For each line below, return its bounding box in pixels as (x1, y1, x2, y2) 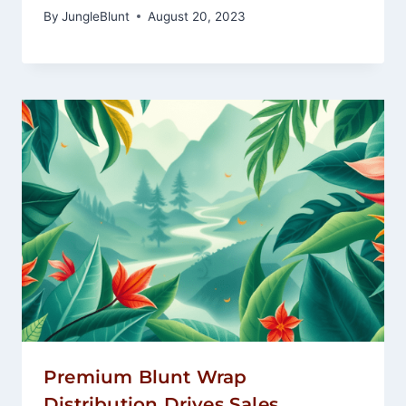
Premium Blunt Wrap (43, 365, 247, 388)
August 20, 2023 (148, 8, 246, 24)
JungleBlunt (62, 8, 130, 24)
